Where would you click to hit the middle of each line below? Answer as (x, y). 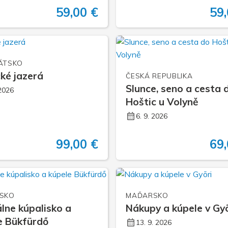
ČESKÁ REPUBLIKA (159, 76)
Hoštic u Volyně (162, 102)
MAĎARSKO (147, 195)
